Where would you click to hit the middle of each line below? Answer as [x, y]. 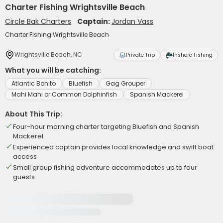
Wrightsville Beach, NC [48, 55]
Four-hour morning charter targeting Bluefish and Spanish [106, 127]
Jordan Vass [132, 21]
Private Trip [140, 55]
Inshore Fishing [193, 55]
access [25, 157]
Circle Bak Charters [38, 21]
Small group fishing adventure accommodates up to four [105, 167]
